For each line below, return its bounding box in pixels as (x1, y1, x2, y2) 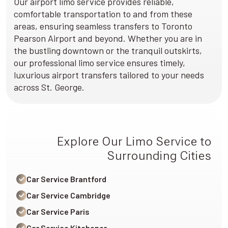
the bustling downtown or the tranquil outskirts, (14, 45, 202, 56)
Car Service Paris (26, 207, 90, 216)
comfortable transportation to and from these (14, 8, 192, 19)
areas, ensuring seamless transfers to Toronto (14, 20, 192, 32)
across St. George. (14, 81, 84, 93)
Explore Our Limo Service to (57, 134, 212, 149)
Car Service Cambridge (26, 190, 110, 200)
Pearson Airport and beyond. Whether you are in (14, 33, 202, 44)
